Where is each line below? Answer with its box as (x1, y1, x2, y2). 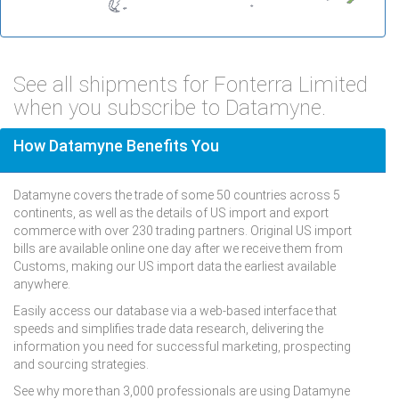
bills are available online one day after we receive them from (13, 240, 343, 256)
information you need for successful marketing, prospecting (13, 338, 351, 354)
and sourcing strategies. (13, 356, 149, 371)
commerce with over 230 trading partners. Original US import (13, 223, 352, 238)
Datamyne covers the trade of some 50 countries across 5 (13, 187, 340, 202)
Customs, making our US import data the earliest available (13, 258, 336, 273)
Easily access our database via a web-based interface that (13, 303, 337, 318)
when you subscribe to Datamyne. (13, 94, 326, 120)
